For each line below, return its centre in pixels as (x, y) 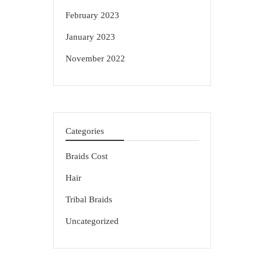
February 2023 (92, 15)
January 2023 (90, 37)
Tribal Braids (89, 199)
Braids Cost (87, 156)
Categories (85, 131)
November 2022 (95, 58)
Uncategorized (92, 221)
